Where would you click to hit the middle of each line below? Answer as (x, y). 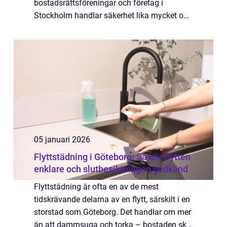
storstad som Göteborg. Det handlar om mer (112, 212)
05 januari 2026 (62, 140)
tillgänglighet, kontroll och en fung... (98, 28)
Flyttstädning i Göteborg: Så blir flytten (112, 157)
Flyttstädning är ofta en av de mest (96, 187)
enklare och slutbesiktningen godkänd (111, 169)
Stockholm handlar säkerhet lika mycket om (112, 15)
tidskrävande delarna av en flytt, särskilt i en (112, 199)
